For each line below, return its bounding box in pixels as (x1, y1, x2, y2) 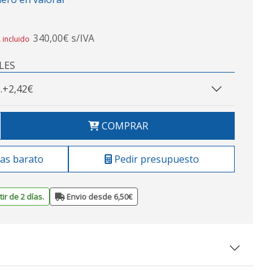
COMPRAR (99, 119, 148, 133)
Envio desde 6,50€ (65, 191, 132, 203)
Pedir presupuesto (111, 152, 199, 166)
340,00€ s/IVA (33, 31, 94, 45)
